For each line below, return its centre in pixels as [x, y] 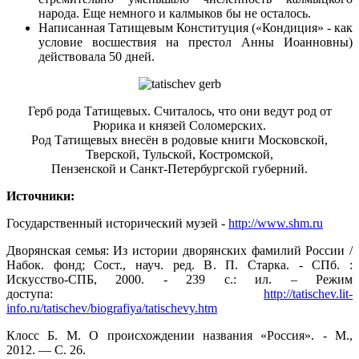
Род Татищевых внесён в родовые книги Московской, [179, 140]
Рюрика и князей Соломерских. [179, 126]
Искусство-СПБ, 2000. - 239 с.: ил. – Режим [179, 280]
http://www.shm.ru [276, 224]
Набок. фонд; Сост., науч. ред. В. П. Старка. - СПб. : [179, 265]
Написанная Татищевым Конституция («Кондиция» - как [196, 28]
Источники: [40, 196]
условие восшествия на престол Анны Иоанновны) [196, 42]
